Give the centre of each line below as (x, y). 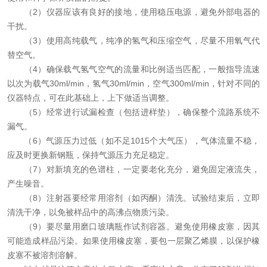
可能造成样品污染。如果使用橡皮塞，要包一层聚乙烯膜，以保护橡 (133, 241)
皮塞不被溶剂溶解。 (45, 255)
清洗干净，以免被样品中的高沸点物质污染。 (91, 212)
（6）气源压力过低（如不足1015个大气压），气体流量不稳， (133, 141)
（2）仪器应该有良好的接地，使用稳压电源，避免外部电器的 (133, 12)
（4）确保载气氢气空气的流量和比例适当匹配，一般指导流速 (133, 69)
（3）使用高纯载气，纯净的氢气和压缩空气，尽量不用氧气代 (133, 41)
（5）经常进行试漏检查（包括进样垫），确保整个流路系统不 (133, 112)
